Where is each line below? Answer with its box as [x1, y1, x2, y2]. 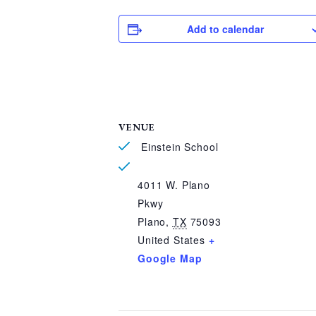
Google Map [138, 251, 202, 265]
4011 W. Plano [138, 178, 211, 192]
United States [138, 233, 206, 247]
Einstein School [138, 140, 219, 154]
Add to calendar [187, 22, 265, 36]
